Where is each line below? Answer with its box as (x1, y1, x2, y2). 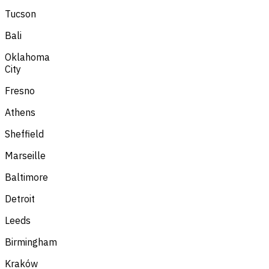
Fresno (5, 84, 35, 97)
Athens (5, 106, 35, 118)
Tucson (5, 7, 36, 20)
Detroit (5, 192, 35, 205)
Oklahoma (5, 50, 50, 63)
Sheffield (5, 127, 44, 140)
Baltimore (5, 171, 48, 183)
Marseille (5, 149, 46, 162)
